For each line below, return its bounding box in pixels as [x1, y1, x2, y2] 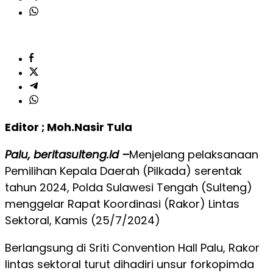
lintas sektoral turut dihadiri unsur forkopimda [5, 257, 254, 272]
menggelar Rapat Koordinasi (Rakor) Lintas [5, 196, 239, 211]
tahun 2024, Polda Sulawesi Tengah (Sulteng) [5, 180, 252, 195]
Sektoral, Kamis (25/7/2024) [5, 213, 160, 228]
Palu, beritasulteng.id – [5, 147, 129, 162]
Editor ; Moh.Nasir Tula [5, 119, 132, 135]
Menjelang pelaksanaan [129, 147, 258, 162]
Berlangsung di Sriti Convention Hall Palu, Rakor [5, 240, 260, 255]
